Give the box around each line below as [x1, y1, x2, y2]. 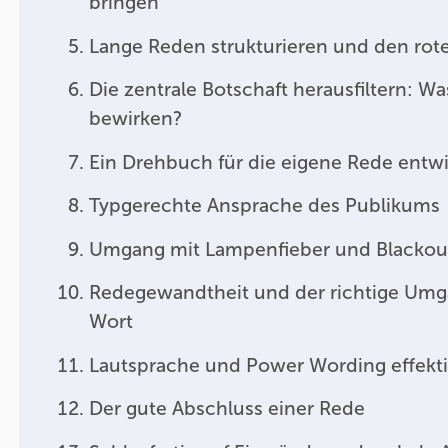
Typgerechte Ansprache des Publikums [88, 194, 440, 218]
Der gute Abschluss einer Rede [88, 397, 365, 421]
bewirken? [88, 107, 182, 131]
